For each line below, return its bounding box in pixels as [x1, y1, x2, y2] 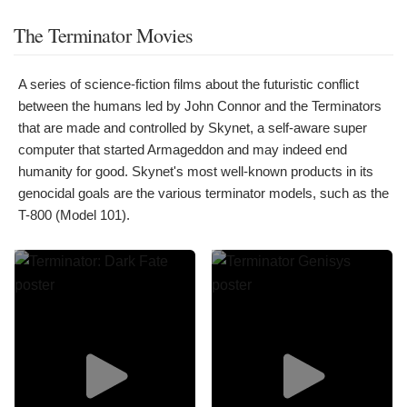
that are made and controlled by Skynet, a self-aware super [18, 120, 367, 135]
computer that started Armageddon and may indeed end [18, 142, 347, 157]
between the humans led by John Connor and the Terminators [18, 98, 382, 114]
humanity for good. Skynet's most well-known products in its [18, 164, 373, 179]
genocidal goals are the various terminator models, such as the [18, 185, 389, 201]
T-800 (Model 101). [18, 207, 130, 223]
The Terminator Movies [14, 22, 194, 48]
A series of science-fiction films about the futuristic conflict [18, 76, 359, 92]
